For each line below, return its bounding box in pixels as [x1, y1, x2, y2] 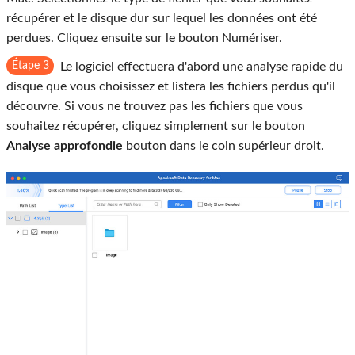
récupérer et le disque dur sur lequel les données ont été [6, 11, 317, 25]
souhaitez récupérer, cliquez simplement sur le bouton [6, 119, 305, 132]
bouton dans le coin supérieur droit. [123, 139, 324, 152]
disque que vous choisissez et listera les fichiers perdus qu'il [6, 79, 335, 93]
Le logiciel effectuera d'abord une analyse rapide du [60, 59, 343, 73]
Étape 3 [11, 59, 49, 71]
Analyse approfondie [6, 139, 123, 152]
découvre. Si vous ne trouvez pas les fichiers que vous [6, 99, 303, 113]
